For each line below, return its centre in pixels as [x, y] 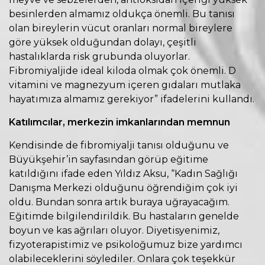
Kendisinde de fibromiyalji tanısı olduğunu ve [119, 145]
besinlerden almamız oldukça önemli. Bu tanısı [122, 14]
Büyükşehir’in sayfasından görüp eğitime [109, 159]
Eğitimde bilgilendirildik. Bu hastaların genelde [124, 216]
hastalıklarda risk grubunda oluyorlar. [99, 56]
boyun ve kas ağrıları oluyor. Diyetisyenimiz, [114, 230]
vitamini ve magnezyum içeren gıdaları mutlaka [125, 85]
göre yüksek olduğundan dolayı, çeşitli [103, 42]
